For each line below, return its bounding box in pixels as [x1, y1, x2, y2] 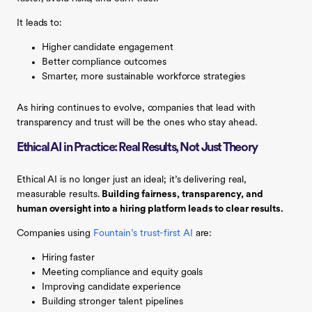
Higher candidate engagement [42, 42, 173, 53]
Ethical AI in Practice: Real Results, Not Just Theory [17, 141, 258, 155]
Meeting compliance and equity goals [42, 267, 203, 278]
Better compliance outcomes [42, 56, 166, 68]
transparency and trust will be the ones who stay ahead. [17, 117, 257, 128]
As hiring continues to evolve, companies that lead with [17, 102, 256, 114]
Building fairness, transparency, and [102, 189, 263, 200]
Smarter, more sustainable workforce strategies [42, 71, 246, 82]
